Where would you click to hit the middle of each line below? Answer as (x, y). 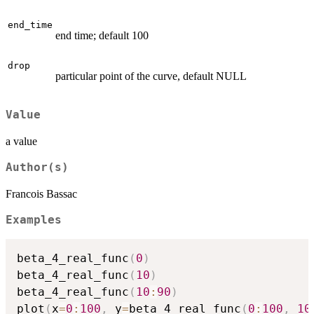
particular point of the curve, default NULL (151, 76)
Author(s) (37, 168)
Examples (34, 220)
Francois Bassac (41, 194)
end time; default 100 (102, 35)
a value (21, 142)
